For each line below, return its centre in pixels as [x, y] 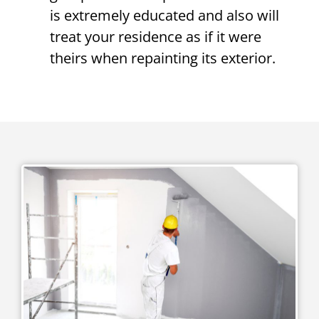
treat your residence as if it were [156, 37]
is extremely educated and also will [164, 15]
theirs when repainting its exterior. [163, 58]
